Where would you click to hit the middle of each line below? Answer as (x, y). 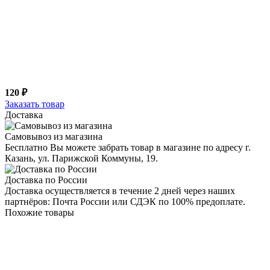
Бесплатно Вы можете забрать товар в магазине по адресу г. (128, 147)
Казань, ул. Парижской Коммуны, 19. (81, 158)
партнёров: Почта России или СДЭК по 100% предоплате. (125, 201)
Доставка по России (46, 180)
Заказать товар (35, 104)
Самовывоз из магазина (54, 136)
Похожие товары (39, 212)
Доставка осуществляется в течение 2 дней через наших (120, 190)
